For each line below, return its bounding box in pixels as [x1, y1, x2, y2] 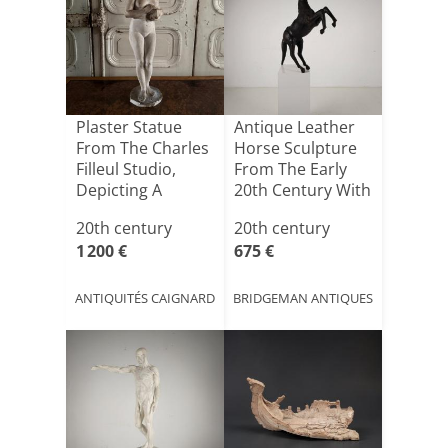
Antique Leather [234, 116, 355, 138]
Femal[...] [76, 200, 143, 222]
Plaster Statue [76, 116, 182, 138]
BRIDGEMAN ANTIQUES [233, 288, 373, 307]
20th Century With [234, 179, 371, 201]
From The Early [234, 158, 347, 180]
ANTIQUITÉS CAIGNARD [75, 288, 215, 307]
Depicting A [76, 179, 162, 201]
